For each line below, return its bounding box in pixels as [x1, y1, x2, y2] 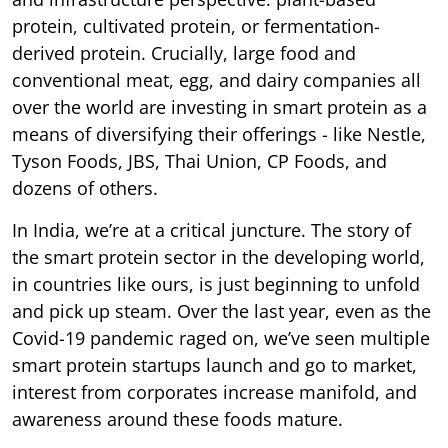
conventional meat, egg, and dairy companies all [12, 67, 421, 92]
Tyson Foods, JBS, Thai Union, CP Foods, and [12, 148, 387, 173]
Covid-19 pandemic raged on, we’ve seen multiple [12, 325, 430, 350]
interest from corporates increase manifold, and [12, 379, 417, 404]
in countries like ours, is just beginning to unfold [12, 271, 420, 296]
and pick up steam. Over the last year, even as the [12, 298, 431, 323]
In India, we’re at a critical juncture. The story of [12, 217, 411, 242]
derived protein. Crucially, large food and [12, 40, 356, 65]
